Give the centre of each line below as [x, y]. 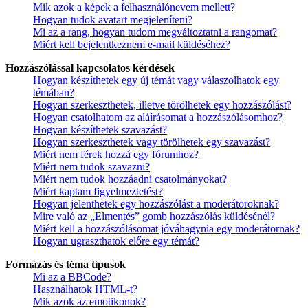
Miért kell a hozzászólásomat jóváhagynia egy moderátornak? [166, 229]
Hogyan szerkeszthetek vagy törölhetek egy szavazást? [152, 142]
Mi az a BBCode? [72, 277]
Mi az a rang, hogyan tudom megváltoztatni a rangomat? [155, 32]
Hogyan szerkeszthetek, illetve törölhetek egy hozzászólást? [162, 105]
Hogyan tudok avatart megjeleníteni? [113, 20]
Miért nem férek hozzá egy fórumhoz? [116, 155]
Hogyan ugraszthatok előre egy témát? [116, 241]
